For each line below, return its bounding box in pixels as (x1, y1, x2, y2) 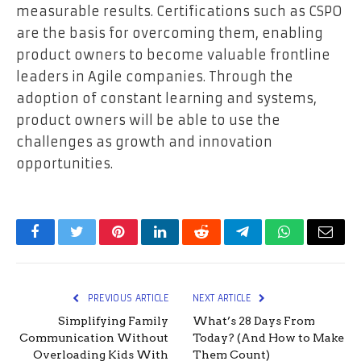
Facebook (34, 236, 91, 251)
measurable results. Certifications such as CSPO (16, 2, 342, 19)
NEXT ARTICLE (193, 292, 254, 304)
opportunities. (16, 155, 113, 172)
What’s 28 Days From (193, 313, 315, 327)
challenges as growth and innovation (16, 133, 272, 150)
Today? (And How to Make (193, 330, 344, 344)
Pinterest (117, 236, 168, 251)
